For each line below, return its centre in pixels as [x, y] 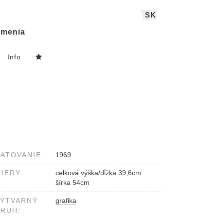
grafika [66, 201]
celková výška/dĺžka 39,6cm [98, 173]
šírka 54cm [73, 183]
